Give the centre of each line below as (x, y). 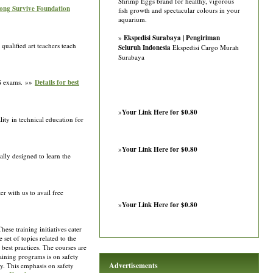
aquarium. (133, 19)
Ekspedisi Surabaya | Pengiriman (172, 38)
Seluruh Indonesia (144, 48)
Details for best (57, 82)
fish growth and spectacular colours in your (179, 10)
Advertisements (133, 265)
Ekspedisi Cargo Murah (205, 47)
